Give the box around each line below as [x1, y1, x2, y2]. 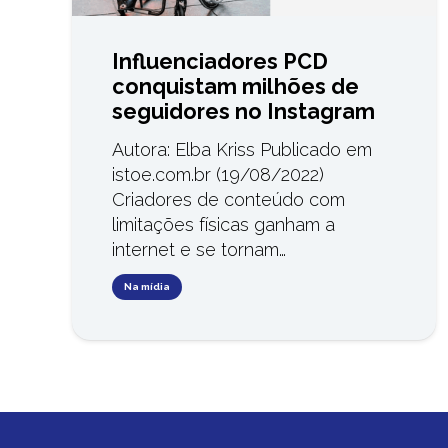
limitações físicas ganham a [112, 213, 336, 235]
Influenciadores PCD [112, 49, 329, 75]
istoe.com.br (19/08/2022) [112, 163, 335, 185]
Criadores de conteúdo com [112, 188, 346, 210]
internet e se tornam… [112, 238, 287, 260]
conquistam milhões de [112, 74, 360, 100]
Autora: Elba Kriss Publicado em [112, 138, 373, 160]
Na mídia [124, 281, 171, 293]
